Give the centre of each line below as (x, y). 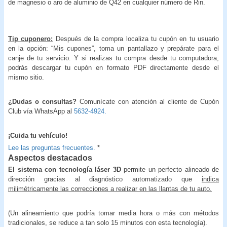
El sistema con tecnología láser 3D (65, 169)
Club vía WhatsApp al (41, 111)
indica (210, 179)
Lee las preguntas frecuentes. (52, 147)
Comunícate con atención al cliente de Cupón (149, 101)
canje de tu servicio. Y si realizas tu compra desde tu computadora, (113, 58)
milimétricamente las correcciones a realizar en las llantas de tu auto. (110, 188)
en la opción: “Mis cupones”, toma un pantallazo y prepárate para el (113, 48)
